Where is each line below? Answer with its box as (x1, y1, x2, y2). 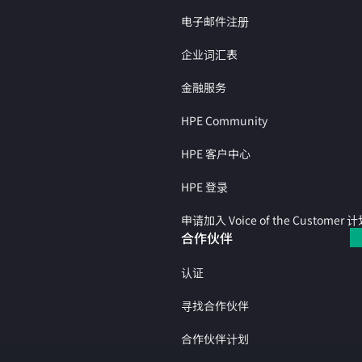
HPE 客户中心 (181, 145, 250, 162)
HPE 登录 (181, 179, 228, 195)
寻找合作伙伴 (181, 297, 249, 314)
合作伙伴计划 (181, 330, 249, 347)
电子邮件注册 (181, 13, 249, 29)
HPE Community (181, 112, 267, 128)
